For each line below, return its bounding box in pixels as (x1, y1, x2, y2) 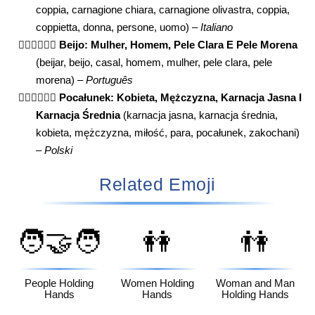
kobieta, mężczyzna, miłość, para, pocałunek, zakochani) (36, 127, 300, 139)
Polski (44, 144, 73, 156)
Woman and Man (216, 278, 295, 290)
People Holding (25, 278, 94, 290)
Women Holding (120, 278, 194, 290)
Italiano (200, 21, 233, 33)
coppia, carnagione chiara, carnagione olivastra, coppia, (36, 4, 290, 15)
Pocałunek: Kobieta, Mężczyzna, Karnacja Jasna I (59, 91, 302, 103)
